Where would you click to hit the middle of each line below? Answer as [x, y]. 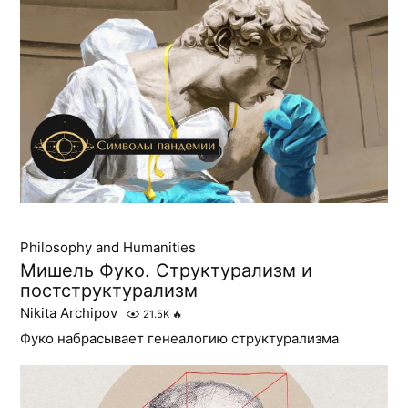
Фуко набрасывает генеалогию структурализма [180, 339]
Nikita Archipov [69, 313]
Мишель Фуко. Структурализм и [167, 271]
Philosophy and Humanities [108, 248]
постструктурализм [109, 291]
